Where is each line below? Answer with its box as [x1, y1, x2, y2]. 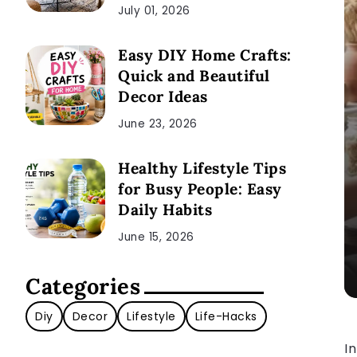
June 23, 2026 [118, 116, 198, 131]
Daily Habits [118, 199, 212, 219]
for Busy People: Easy [118, 178, 282, 198]
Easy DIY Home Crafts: [118, 45, 292, 65]
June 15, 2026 [118, 229, 194, 245]
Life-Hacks [194, 308, 257, 324]
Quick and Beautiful [118, 65, 270, 85]
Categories [25, 272, 140, 300]
